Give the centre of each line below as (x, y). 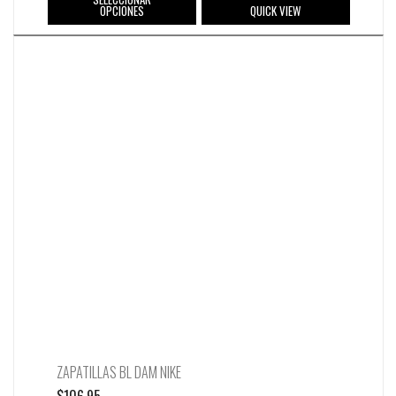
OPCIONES (122, 11)
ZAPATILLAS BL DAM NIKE (119, 373)
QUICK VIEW (275, 11)
